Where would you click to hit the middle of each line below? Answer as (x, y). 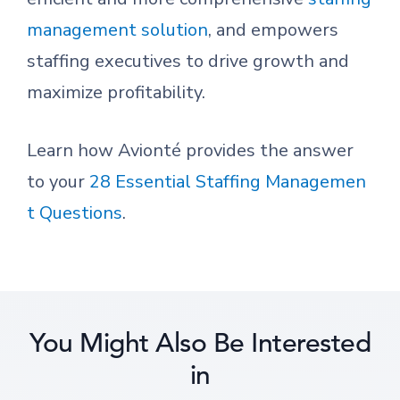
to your (58, 182)
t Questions (75, 213)
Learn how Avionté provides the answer (190, 150)
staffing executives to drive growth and (188, 61)
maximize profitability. (116, 92)
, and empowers (273, 30)
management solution (117, 30)
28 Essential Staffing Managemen (228, 182)
